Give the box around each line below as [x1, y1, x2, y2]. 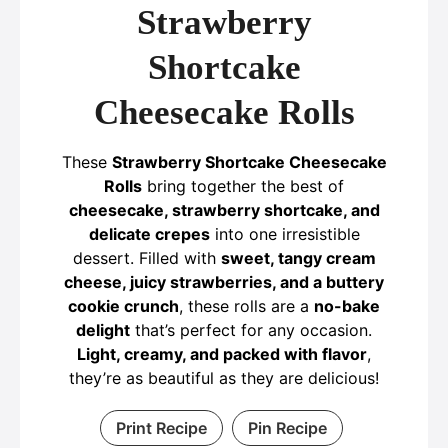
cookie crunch [68, 296, 179, 316]
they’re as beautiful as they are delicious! [69, 368, 379, 388]
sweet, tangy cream [220, 248, 376, 268]
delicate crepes [88, 224, 210, 244]
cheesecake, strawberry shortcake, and [68, 200, 380, 220]
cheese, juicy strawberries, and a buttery [64, 272, 384, 292]
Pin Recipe [248, 418, 327, 438]
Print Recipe [116, 418, 207, 438]
